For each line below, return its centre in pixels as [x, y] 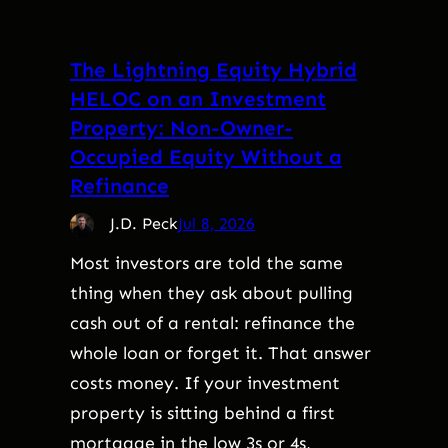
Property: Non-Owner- [181, 127]
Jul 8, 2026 [216, 223]
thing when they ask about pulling [211, 292]
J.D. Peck [144, 223]
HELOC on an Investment [198, 98]
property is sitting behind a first [202, 412]
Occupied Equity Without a [206, 156]
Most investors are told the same [206, 262]
